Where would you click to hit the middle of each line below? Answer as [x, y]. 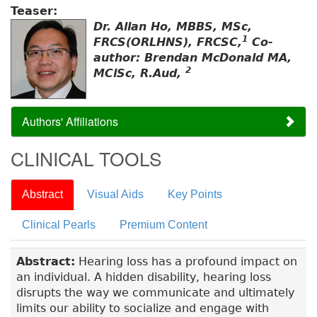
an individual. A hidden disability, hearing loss [144, 277]
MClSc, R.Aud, [139, 74]
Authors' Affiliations [70, 122]
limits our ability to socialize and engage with [143, 309]
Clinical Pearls [59, 225]
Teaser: [36, 11]
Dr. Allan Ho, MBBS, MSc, [173, 27]
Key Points [195, 195]
